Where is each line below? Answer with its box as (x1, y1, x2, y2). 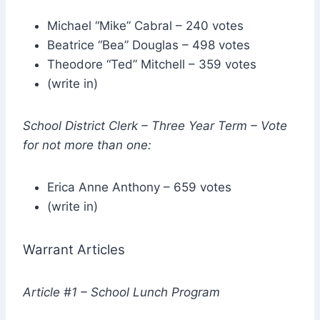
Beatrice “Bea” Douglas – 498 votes (47, 37, 250, 52)
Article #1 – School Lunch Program (23, 284, 220, 299)
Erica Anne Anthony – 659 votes (47, 179, 231, 194)
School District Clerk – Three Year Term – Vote (23, 118, 287, 133)
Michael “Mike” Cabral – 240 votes (47, 18, 244, 33)
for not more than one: (23, 137, 151, 152)
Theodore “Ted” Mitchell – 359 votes (47, 56, 256, 71)
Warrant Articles (23, 241, 125, 258)
